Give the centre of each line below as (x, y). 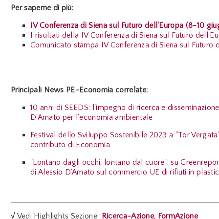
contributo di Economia (70, 144)
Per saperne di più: (42, 8)
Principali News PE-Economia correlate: (79, 90)
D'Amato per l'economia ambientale (92, 117)
